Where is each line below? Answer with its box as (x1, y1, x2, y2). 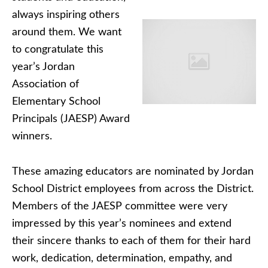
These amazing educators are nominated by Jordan (12, 166, 254, 177)
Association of (12, 79, 79, 90)
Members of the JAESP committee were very (12, 201, 227, 212)
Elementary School (12, 96, 100, 107)
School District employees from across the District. (12, 184, 254, 194)
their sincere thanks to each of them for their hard (12, 236, 251, 246)
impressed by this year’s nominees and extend (12, 218, 232, 229)
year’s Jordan (12, 62, 75, 72)
